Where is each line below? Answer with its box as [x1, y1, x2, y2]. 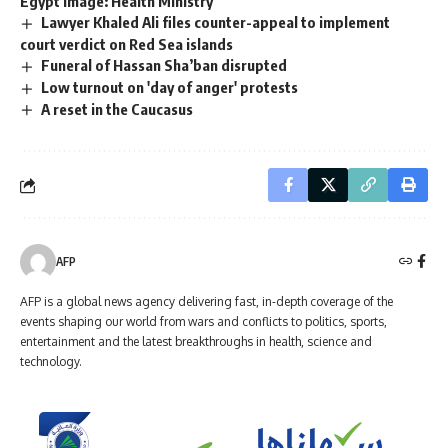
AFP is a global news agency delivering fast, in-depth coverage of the [20, 294, 393, 310]
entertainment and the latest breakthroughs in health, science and [20, 334, 372, 350]
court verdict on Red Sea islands [20, 34, 233, 53]
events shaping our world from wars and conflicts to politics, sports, [20, 314, 387, 330]
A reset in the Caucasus [41, 99, 194, 118]
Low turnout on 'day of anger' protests [41, 77, 299, 96]
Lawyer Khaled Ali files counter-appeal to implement [41, 12, 391, 31]
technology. [20, 354, 82, 370]
